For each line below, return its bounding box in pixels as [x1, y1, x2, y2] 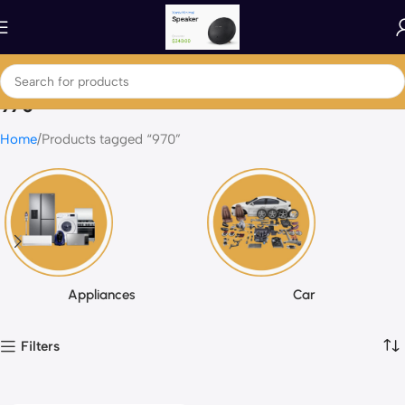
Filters [21, 337, 61, 354]
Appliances [68, 287, 135, 303]
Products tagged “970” [42, 131, 181, 147]
